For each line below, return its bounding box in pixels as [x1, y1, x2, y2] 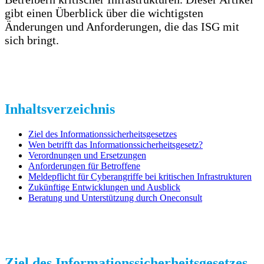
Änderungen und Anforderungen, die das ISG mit [5, 20, 239, 33]
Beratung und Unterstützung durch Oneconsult [28, 192, 202, 203]
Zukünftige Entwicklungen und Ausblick [28, 181, 180, 192]
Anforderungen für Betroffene [28, 160, 140, 171]
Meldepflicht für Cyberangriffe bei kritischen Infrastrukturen [28, 171, 252, 181]
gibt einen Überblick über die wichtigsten [5, 6, 203, 19]
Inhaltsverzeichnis [5, 101, 115, 117]
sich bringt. [5, 34, 59, 47]
